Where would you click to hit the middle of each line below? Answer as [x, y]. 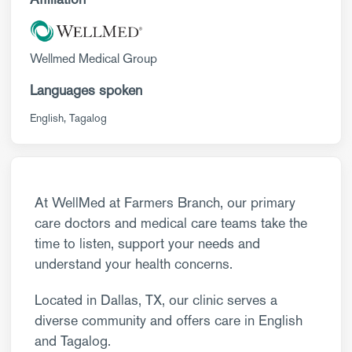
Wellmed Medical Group [93, 59]
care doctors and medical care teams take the [171, 223]
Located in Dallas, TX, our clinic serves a [156, 300]
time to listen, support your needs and [147, 243]
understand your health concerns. [134, 264]
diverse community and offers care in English [169, 320]
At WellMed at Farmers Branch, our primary [165, 202]
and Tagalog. [73, 341]
